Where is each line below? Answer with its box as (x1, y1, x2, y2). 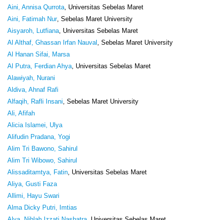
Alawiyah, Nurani (7, 74, 55, 82)
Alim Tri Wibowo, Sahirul (7, 156, 77, 164)
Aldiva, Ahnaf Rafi (7, 85, 58, 93)
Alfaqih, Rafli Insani (7, 97, 63, 105)
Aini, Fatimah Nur (7, 15, 57, 23)
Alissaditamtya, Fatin (7, 168, 68, 176)
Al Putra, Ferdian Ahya (7, 62, 72, 70)
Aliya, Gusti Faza (7, 180, 57, 188)
